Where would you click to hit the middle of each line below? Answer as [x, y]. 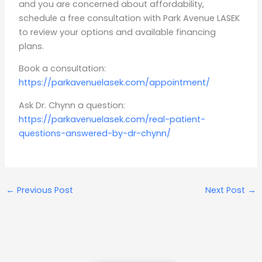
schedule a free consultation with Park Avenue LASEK [130, 18]
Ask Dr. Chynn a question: [72, 105]
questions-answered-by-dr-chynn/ [95, 133]
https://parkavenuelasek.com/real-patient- [112, 119]
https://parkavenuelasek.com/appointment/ [115, 83]
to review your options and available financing [118, 32]
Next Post [227, 190]
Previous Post [44, 190]
